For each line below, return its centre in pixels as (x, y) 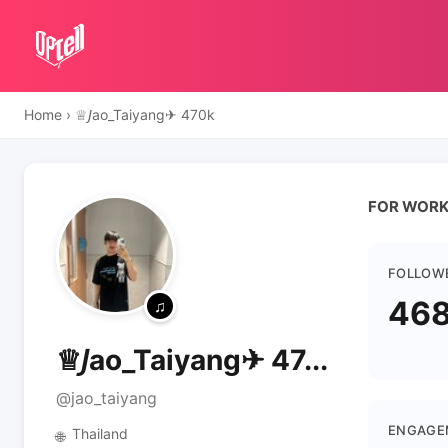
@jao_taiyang (106, 398)
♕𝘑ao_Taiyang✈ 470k (145, 114)
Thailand (100, 433)
